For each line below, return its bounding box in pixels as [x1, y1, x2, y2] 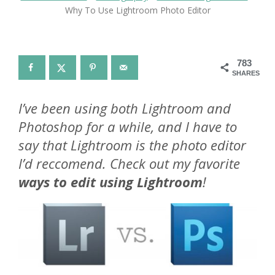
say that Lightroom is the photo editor [18, 135, 246, 154]
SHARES [232, 69, 260, 77]
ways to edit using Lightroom [18, 172, 203, 191]
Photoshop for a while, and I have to [18, 117, 237, 136]
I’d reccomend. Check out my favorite [18, 153, 240, 172]
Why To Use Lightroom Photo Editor [64, 4, 211, 17]
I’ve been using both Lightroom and [18, 98, 231, 117]
